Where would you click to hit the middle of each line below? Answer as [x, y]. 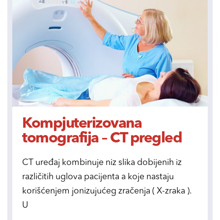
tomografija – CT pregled [102, 138]
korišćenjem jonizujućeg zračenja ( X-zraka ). [107, 191]
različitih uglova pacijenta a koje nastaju [98, 177]
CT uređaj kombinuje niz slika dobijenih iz [102, 163]
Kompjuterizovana [82, 124]
